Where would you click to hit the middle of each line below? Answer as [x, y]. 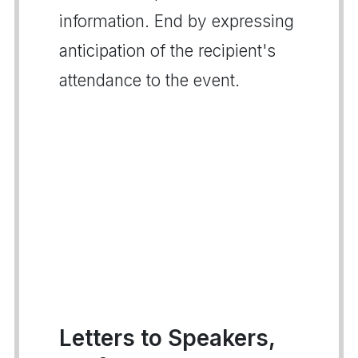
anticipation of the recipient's [167, 50]
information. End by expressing [177, 21]
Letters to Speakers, [167, 338]
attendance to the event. [149, 80]
